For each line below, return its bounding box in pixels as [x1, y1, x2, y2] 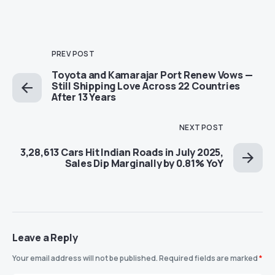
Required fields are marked [159, 253, 259, 264]
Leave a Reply [12, 231, 78, 245]
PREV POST [52, 48, 95, 60]
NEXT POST [179, 122, 223, 133]
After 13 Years [52, 90, 117, 104]
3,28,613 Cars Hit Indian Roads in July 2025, [20, 145, 223, 160]
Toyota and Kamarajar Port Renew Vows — [52, 68, 253, 82]
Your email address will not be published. [12, 253, 158, 264]
